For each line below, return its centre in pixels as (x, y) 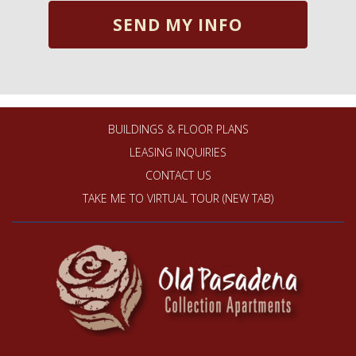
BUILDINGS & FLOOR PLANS (178, 129)
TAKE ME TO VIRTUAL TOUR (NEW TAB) (178, 198)
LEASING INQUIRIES (178, 152)
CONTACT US (178, 175)
